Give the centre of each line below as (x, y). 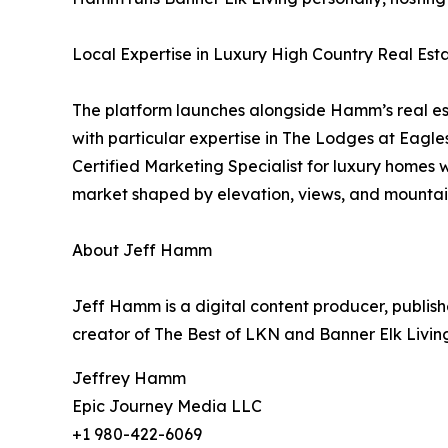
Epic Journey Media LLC (167, 406)
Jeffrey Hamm (129, 378)
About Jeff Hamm (142, 250)
